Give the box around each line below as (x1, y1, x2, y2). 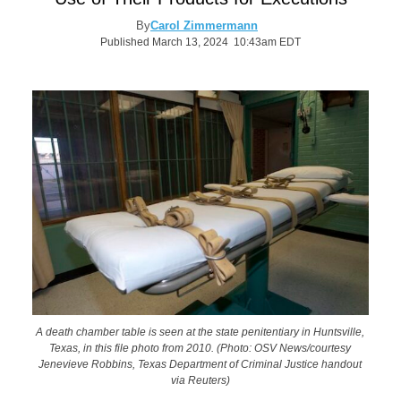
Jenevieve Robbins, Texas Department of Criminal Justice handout (38, 357, 363, 370)
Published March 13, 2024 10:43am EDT (100, 36, 301, 48)
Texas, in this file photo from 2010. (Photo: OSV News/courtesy (49, 341, 352, 354)
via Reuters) (170, 373, 230, 386)
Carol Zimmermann (150, 19, 258, 32)
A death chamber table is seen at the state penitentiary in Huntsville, (36, 325, 365, 337)
